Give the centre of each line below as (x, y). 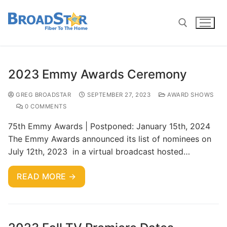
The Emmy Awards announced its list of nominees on (110, 139)
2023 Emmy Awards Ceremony (98, 74)
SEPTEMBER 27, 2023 (119, 94)
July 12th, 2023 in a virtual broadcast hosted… (99, 151)
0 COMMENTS (45, 106)
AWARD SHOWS (190, 94)
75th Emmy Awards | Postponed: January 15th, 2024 (109, 126)
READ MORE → (47, 176)
